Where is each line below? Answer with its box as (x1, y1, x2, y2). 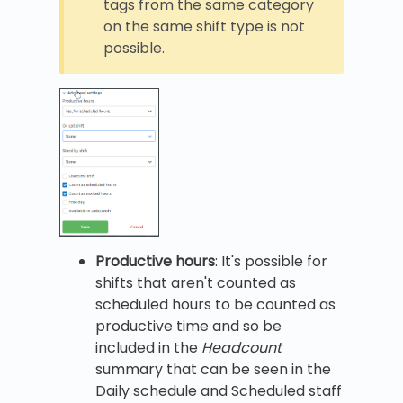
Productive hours (95, 250, 215, 272)
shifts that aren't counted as (95, 272, 296, 293)
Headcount (201, 336, 282, 358)
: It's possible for (215, 250, 327, 272)
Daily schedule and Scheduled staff (95, 380, 342, 401)
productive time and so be (95, 315, 282, 336)
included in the (95, 336, 201, 358)
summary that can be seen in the (95, 358, 331, 380)
